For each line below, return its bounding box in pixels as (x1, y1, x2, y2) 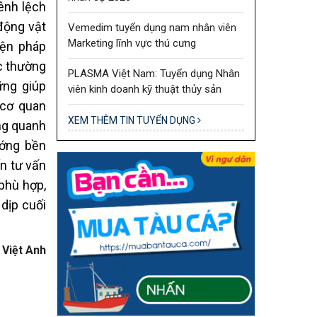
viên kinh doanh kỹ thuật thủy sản (67, 82, 221, 96)
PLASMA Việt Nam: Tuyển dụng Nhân (67, 67, 240, 80)
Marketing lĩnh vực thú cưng (67, 36, 196, 50)
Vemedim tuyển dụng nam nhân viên (67, 21, 236, 34)
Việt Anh (1, 243, 46, 257)
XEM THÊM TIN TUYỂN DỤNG (67, 114, 197, 126)
